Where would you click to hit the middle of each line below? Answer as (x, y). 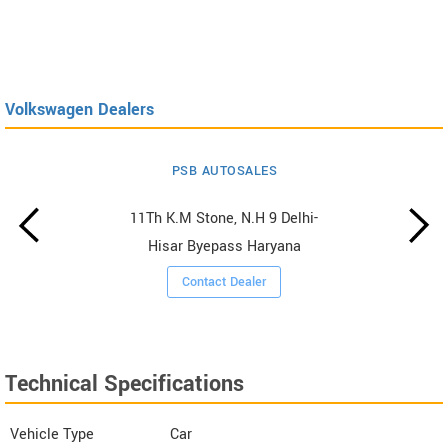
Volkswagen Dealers (79, 109)
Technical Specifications (124, 383)
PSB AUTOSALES (224, 170)
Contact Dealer (224, 281)
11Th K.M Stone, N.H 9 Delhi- (224, 218)
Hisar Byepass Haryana (224, 246)
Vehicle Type (52, 434)
